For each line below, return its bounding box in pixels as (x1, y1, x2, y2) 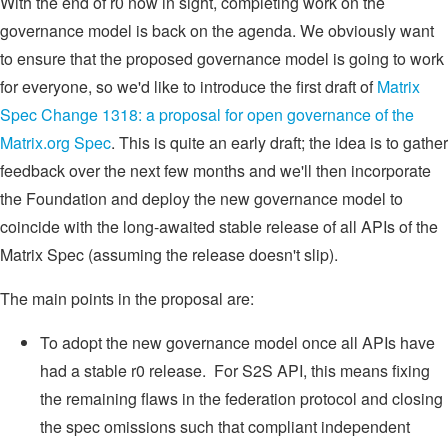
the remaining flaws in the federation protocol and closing (40, 386, 443, 410)
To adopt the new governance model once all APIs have (40, 330, 435, 354)
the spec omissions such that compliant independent (40, 414, 410, 438)
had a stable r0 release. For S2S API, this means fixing (40, 358, 430, 382)
